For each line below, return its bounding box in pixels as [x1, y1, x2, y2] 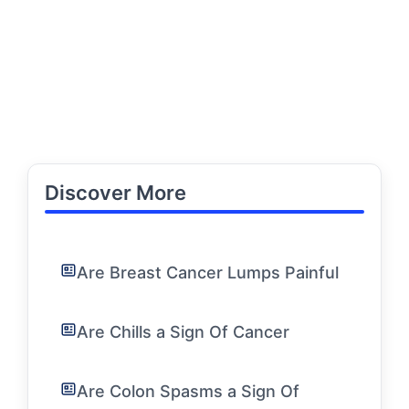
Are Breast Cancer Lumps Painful [77, 263, 339, 282]
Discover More [45, 181, 186, 204]
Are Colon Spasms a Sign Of [77, 382, 299, 401]
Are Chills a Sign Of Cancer [77, 322, 289, 341]
